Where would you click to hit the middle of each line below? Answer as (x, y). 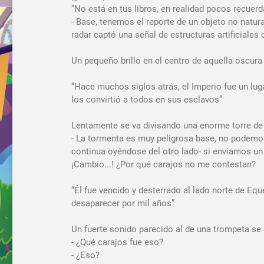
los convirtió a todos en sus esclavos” (147, 99)
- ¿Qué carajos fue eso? (117, 242)
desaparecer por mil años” (123, 203)
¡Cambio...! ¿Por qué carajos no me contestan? (164, 164)
